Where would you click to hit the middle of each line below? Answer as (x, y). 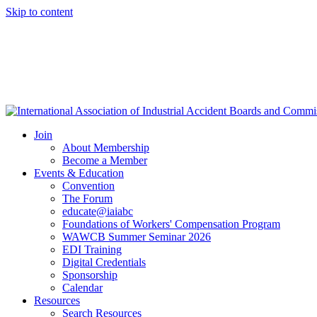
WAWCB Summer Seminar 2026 (137, 237)
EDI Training (92, 249)
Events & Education (79, 173)
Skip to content (39, 12)
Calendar (82, 288)
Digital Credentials (104, 262)
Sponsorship (90, 275)
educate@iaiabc (98, 211)
